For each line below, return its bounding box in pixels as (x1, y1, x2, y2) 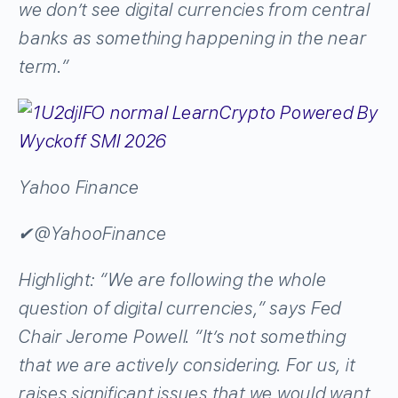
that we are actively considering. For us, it (18, 354, 354, 376)
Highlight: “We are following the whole (18, 268, 326, 291)
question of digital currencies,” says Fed (18, 297, 341, 319)
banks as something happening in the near (18, 27, 366, 49)
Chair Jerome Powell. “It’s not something (18, 325, 346, 347)
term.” (18, 55, 68, 77)
